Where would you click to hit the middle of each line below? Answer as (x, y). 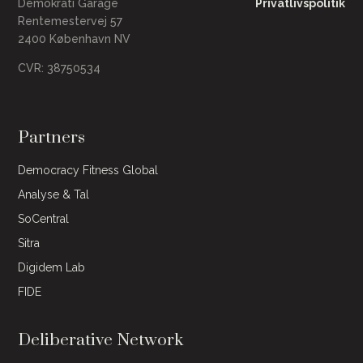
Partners (52, 138)
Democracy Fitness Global (88, 171)
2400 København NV (75, 39)
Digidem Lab (52, 268)
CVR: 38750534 (61, 68)
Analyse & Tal (54, 195)
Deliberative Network (101, 341)
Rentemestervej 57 (72, 21)
